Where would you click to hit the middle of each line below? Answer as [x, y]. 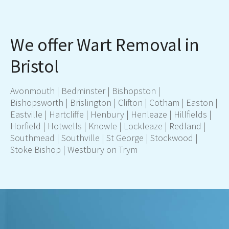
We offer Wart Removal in [105, 45]
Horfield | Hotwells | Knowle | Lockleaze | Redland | [108, 126]
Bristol [35, 66]
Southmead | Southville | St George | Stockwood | [104, 138]
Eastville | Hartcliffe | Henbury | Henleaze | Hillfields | [111, 114]
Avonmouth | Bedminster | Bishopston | [85, 91]
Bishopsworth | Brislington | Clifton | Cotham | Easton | [114, 103]
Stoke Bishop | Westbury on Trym [74, 150]
